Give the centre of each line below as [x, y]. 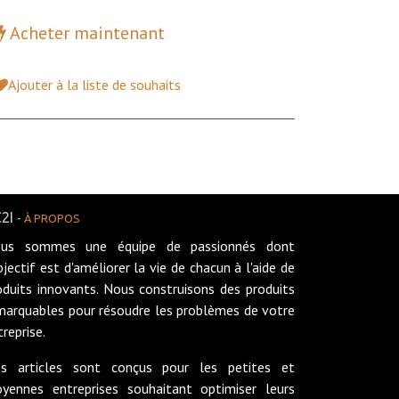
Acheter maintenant [85, 33]
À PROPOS [52, 218]
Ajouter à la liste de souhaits [94, 84]
